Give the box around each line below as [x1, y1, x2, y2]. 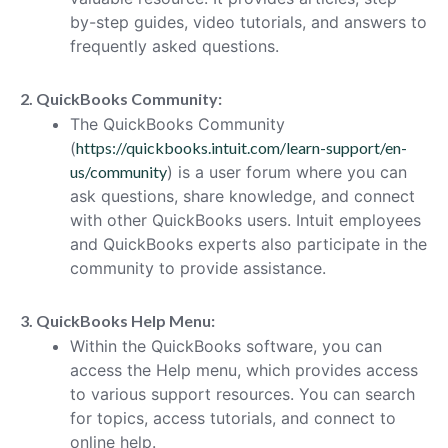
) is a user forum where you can [167, 161, 407, 182]
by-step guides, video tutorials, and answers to [70, 11, 427, 32]
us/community [70, 161, 167, 181]
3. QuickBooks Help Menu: [20, 310, 215, 330]
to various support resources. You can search [70, 383, 415, 404]
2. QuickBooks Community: [20, 88, 222, 108]
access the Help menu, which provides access [70, 359, 418, 380]
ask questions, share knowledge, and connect [70, 185, 415, 206]
